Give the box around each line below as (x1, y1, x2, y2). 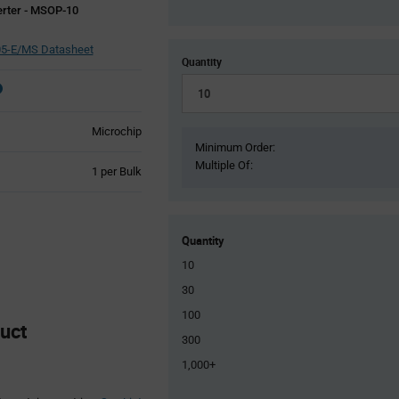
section (32, 211, 70, 225)
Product (32, 163, 72, 177)
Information (32, 195, 92, 209)
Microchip (91, 124, 142, 138)
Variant (32, 179, 69, 193)
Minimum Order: (195, 140, 275, 154)
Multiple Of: (195, 158, 253, 172)
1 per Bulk (91, 164, 142, 178)
